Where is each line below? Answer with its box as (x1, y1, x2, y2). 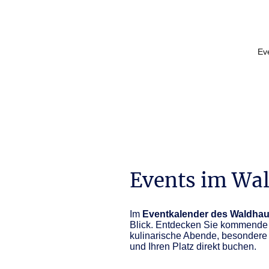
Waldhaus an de (25, 24, 136, 51)
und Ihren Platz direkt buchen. (130, 241, 259, 252)
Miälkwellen (46, 53, 136, 80)
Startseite (202, 47, 238, 57)
